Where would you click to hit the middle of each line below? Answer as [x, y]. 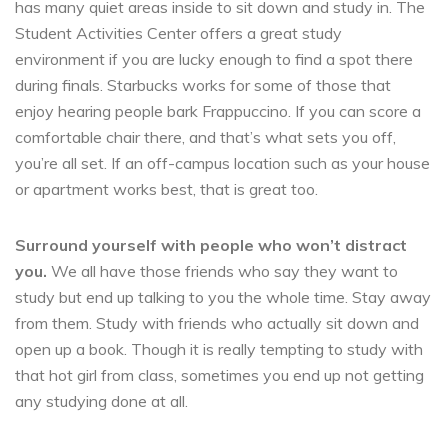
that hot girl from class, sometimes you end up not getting [219, 374]
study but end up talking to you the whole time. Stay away [223, 296]
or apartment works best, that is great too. [166, 188]
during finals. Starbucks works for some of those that [203, 84]
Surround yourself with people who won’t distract [211, 244]
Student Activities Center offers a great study [178, 32]
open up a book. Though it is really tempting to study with [219, 348]
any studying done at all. [101, 400]
